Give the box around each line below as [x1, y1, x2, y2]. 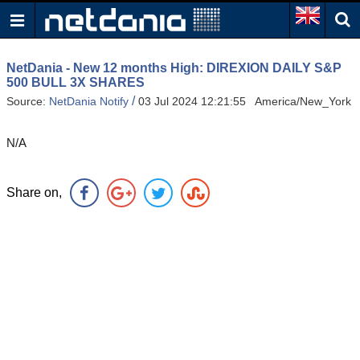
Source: [6, 95, 49, 108]
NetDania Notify [49, 95, 129, 108]
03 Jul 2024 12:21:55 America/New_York [138, 95, 351, 108]
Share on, [6, 186, 62, 200]
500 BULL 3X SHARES [6, 76, 145, 89]
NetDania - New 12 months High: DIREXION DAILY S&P [6, 61, 342, 75]
